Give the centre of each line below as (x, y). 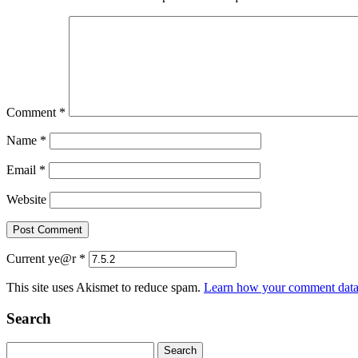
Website (26, 199)
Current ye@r (43, 258)
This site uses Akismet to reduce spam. (105, 287)
